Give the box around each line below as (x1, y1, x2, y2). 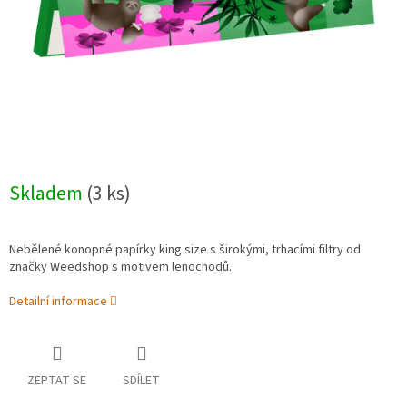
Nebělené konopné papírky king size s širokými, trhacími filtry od (9, 241, 361, 260)
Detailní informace (9, 293, 107, 312)
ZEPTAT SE (27, 372, 86, 391)
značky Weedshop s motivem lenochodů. (9, 258, 232, 277)
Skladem (9, 179, 86, 209)
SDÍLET (123, 372, 160, 391)
